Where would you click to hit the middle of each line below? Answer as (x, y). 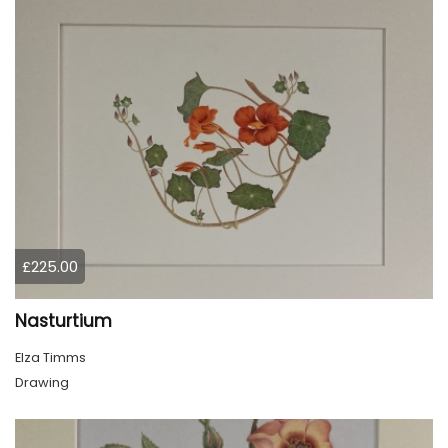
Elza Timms (50, 357)
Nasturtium (63, 320)
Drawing (42, 382)
